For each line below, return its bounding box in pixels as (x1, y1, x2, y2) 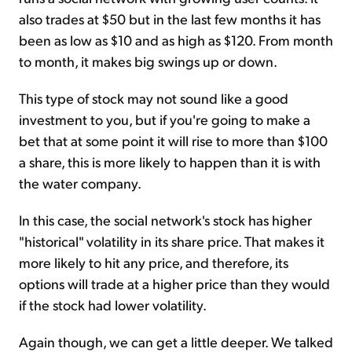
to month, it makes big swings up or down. (19, 52, 277, 71)
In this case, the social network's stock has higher (19, 211, 312, 229)
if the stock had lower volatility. (19, 295, 207, 314)
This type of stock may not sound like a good (19, 89, 288, 108)
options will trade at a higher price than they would (19, 274, 330, 293)
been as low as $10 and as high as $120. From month (19, 31, 333, 49)
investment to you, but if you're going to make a (19, 110, 310, 129)
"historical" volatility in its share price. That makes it (19, 232, 324, 251)
